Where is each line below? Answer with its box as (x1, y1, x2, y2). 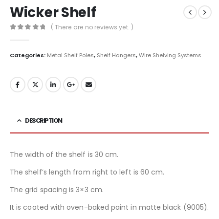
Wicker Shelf (10, 2, 96, 22)
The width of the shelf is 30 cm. (10, 149, 119, 159)
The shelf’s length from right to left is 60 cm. (10, 167, 165, 177)
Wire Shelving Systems (139, 51, 201, 60)
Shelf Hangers (97, 51, 136, 60)
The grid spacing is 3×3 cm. (10, 184, 104, 195)
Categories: (10, 51, 47, 60)
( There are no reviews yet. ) (51, 22, 134, 31)
